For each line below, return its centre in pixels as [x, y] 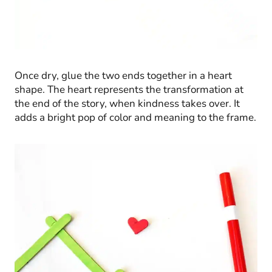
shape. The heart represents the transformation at [129, 90]
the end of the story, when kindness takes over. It [127, 104]
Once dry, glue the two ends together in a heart [123, 76]
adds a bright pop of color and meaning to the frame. [135, 118]
